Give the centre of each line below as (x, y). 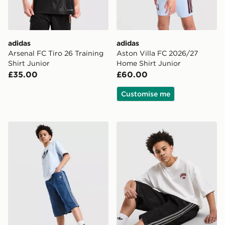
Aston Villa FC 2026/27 (157, 53)
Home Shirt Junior (149, 63)
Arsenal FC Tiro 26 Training (56, 53)
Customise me (146, 94)
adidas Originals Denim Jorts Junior (78, 127)
